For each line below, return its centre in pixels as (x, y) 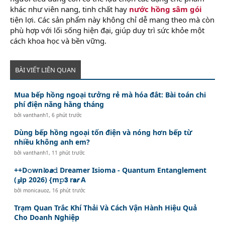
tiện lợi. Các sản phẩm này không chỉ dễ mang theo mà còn (112, 19)
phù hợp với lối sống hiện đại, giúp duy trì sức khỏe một (107, 30)
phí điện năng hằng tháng (59, 104)
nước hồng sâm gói (165, 9)
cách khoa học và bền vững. (58, 40)
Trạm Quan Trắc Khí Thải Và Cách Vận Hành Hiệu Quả (106, 207)
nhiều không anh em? (52, 142)
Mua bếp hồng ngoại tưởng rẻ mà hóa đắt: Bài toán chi (110, 94)
